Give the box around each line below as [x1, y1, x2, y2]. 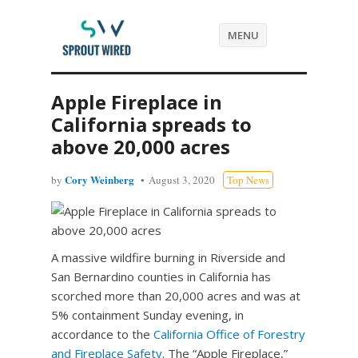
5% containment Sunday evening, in [51, 307, 244, 323]
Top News [227, 173, 269, 187]
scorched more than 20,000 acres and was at [51, 288, 300, 304]
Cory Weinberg [65, 172, 134, 187]
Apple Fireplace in [51, 89, 222, 115]
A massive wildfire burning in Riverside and [51, 249, 285, 265]
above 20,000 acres [51, 133, 230, 160]
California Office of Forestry [153, 326, 305, 342]
